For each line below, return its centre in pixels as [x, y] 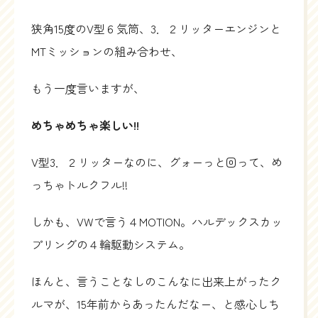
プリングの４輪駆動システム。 [111, 244]
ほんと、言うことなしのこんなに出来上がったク [156, 281]
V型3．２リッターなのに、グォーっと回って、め [157, 161]
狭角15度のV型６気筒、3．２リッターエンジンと [156, 28]
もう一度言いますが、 [88, 88]
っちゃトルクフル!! [79, 184]
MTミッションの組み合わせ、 [107, 51]
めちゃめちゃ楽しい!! [85, 125]
